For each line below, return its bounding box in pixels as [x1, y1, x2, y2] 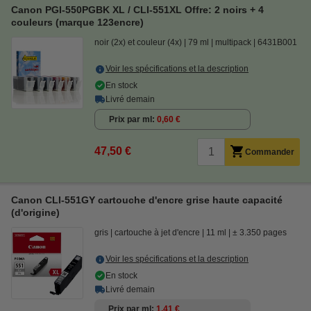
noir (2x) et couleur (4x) [94, 37, 182, 47]
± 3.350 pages [233, 228, 287, 237]
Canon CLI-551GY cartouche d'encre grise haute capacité [11, 194, 283, 205]
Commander [245, 147, 294, 157]
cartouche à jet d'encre [115, 228, 200, 237]
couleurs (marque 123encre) [11, 17, 144, 28]
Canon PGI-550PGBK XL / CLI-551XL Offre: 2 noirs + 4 [11, 4, 264, 15]
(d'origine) [11, 207, 60, 218]
